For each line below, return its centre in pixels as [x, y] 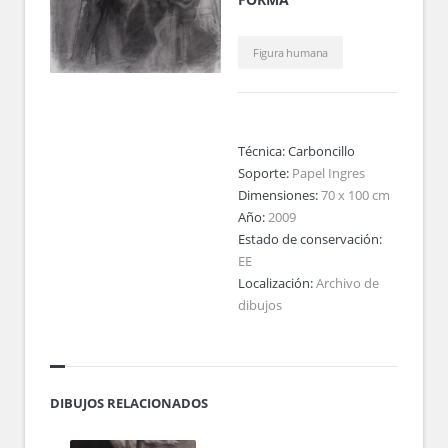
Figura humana [290, 52]
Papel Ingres [328, 173]
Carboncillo [321, 151]
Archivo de [347, 283]
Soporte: [264, 173]
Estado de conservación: [309, 239]
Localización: [276, 283]
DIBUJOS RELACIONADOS [129, 403]
